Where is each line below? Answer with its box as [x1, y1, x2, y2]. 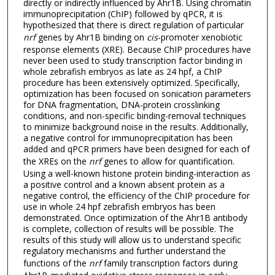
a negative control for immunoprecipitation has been [23, 132, 233, 144]
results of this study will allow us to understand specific [23, 234, 241, 246]
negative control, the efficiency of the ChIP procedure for [23, 190, 250, 202]
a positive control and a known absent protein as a [23, 179, 225, 191]
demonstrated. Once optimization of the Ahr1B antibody [23, 212, 247, 224]
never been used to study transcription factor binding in [23, 55, 242, 67]
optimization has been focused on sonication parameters [23, 88, 251, 100]
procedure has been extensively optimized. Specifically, [23, 77, 240, 89]
